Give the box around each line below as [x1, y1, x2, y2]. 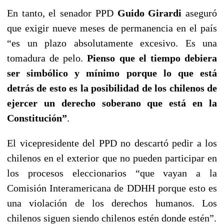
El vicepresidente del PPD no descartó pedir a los [7, 137, 217, 148]
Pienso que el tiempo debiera [87, 52, 217, 63]
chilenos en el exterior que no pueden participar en [7, 152, 217, 163]
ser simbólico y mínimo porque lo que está [7, 67, 217, 78]
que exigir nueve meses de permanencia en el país [7, 22, 217, 33]
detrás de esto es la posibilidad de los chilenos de [7, 82, 217, 93]
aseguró [181, 7, 217, 18]
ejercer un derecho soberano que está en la [7, 97, 217, 108]
